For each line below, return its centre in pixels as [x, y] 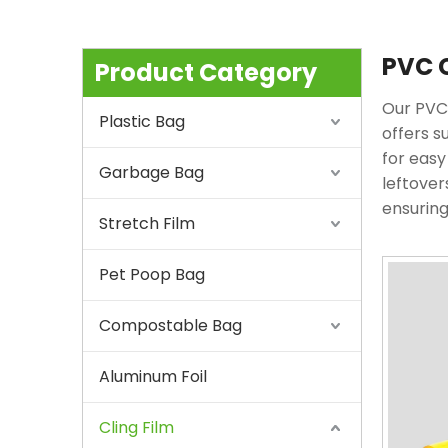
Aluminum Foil [153, 376]
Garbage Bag [151, 172]
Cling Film [136, 427]
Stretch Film [147, 223]
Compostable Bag [170, 325]
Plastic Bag [142, 121]
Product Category [206, 72]
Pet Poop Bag [152, 274]
